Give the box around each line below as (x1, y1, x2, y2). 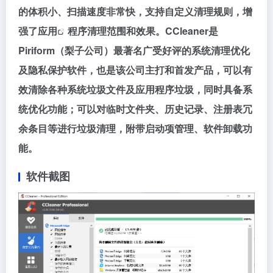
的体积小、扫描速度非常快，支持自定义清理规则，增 (18, 4, 252, 18)
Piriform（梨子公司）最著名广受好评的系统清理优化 (18, 43, 250, 57)
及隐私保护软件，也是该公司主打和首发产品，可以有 (18, 62, 252, 77)
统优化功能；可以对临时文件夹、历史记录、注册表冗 (18, 101, 252, 116)
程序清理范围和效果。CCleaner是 (68, 23, 218, 38)
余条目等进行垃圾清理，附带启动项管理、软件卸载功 (18, 121, 252, 135)
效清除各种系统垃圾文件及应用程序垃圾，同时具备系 (18, 82, 252, 96)
